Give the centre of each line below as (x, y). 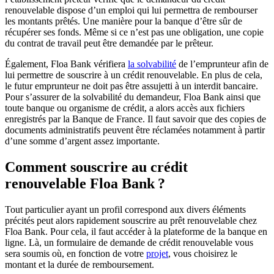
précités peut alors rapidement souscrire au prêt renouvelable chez (131, 220)
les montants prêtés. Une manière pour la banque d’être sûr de (124, 21)
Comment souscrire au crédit (96, 167)
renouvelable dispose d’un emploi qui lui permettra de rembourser (131, 10)
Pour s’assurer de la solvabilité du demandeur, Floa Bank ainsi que (133, 97)
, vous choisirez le (203, 253)
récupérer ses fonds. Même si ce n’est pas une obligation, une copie (134, 32)
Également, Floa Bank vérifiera (66, 64)
